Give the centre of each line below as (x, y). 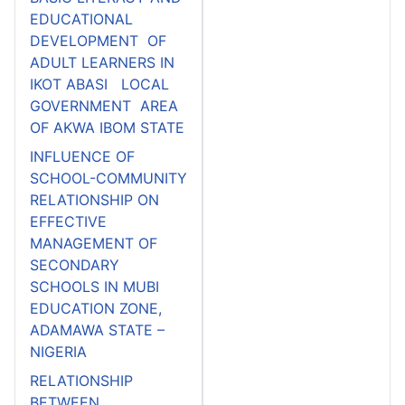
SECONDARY (75, 264)
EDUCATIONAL (81, 19)
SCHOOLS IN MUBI (94, 286)
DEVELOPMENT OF (98, 40)
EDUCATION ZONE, (96, 308)
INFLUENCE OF (82, 156)
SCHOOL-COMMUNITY (108, 178)
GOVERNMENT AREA (104, 105)
